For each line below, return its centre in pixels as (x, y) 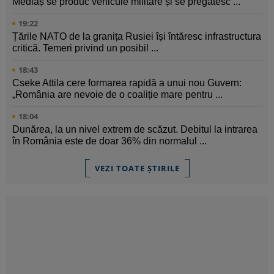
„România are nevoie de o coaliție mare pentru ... (117, 95)
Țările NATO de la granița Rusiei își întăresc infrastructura (137, 37)
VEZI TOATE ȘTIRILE (137, 168)
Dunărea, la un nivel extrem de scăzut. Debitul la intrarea (135, 130)
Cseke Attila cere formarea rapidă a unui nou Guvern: (127, 83)
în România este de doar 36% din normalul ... (109, 141)
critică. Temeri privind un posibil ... (85, 48)
